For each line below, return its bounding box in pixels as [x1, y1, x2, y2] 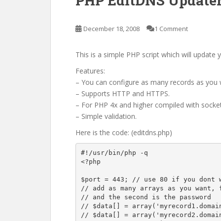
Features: [75, 66, 105, 75]
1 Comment [154, 24, 188, 33]
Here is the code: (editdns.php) [75, 128, 172, 137]
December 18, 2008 [83, 24, 140, 33]
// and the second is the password [80, 193, 211, 201]
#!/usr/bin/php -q [80, 148, 148, 156]
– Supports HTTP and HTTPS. [75, 89, 170, 98]
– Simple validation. [75, 111, 137, 121]
